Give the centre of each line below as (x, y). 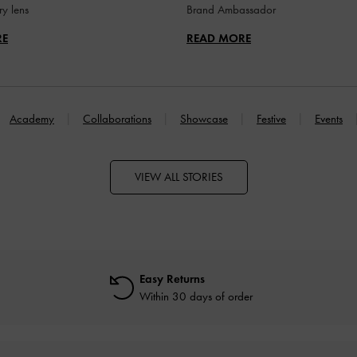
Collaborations (117, 118)
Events (329, 118)
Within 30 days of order (196, 296)
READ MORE (219, 38)
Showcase (204, 118)
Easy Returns (172, 279)
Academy (32, 118)
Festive (271, 118)
